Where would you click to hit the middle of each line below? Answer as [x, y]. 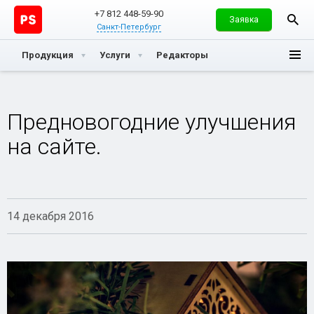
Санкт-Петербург [129, 27]
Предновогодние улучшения [151, 122]
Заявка [244, 20]
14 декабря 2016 [50, 216]
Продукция [48, 55]
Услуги [115, 55]
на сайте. [54, 146]
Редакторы [182, 55]
